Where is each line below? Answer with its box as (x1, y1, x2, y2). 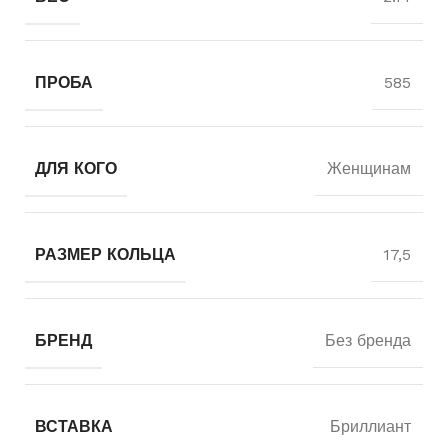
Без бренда (325, 330, 411, 350)
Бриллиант (330, 416, 411, 436)
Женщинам (327, 158, 411, 178)
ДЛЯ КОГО (35, 158, 117, 178)
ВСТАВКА (35, 416, 113, 436)
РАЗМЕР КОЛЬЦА (35, 244, 176, 264)
